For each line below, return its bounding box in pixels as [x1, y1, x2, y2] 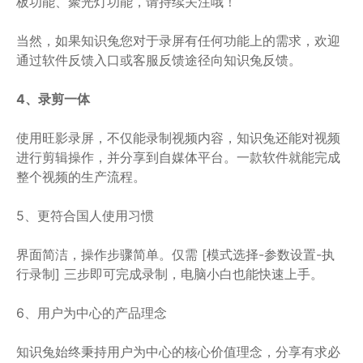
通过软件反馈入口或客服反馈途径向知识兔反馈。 [16, 51, 301, 68]
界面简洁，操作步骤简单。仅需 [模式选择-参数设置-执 [16, 246, 335, 263]
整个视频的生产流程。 [16, 168, 146, 185]
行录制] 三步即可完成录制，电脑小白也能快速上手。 [16, 265, 323, 282]
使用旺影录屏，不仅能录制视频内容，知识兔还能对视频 [16, 129, 340, 146]
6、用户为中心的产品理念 [16, 304, 167, 321]
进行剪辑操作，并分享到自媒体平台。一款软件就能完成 [16, 148, 340, 165]
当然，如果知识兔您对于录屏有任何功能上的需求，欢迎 [16, 32, 340, 49]
